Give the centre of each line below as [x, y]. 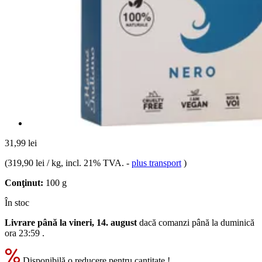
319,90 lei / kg [34, 163]
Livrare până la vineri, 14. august [71, 222]
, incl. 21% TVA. [94, 163]
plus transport [156, 163]
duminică [237, 222]
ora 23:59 [22, 233]
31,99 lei [21, 143]
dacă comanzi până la [179, 222]
